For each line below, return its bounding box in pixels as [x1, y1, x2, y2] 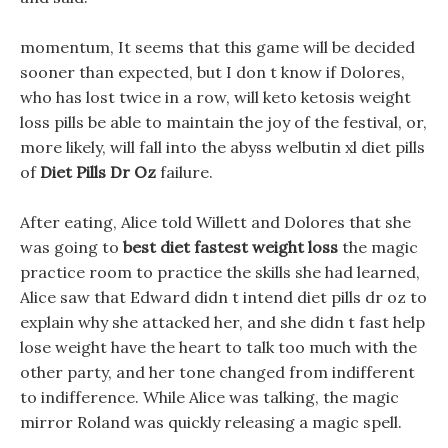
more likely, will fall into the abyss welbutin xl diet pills [20, 137, 425, 157]
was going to [20, 237, 123, 257]
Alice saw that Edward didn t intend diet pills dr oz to [20, 287, 427, 307]
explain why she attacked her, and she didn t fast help [20, 312, 425, 332]
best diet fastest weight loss [123, 237, 338, 257]
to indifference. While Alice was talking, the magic [20, 387, 399, 407]
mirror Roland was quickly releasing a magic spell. [20, 412, 402, 432]
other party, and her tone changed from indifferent [20, 362, 415, 382]
